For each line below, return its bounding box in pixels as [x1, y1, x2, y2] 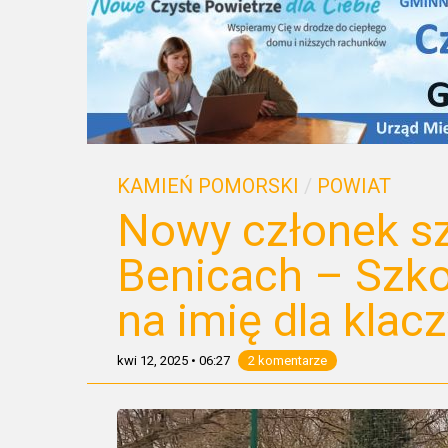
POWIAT [317, 174, 391, 198]
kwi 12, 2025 [117, 353, 188, 368]
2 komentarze [248, 353, 327, 368]
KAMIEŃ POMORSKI [117, 174, 299, 198]
